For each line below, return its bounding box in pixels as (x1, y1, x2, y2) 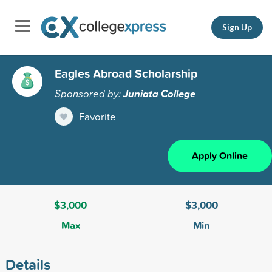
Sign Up (222, 22, 252, 32)
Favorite (79, 109, 116, 123)
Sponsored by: (55, 86, 123, 100)
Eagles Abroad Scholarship (55, 64, 197, 82)
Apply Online (192, 148, 248, 163)
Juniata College (123, 86, 195, 101)
